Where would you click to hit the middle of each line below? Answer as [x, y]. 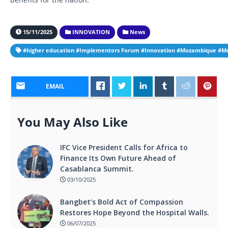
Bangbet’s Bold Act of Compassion [122, 202]
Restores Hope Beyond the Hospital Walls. [135, 212]
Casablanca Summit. [97, 168]
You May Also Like [73, 122]
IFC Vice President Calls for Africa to [124, 147]
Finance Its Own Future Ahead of [118, 158]
